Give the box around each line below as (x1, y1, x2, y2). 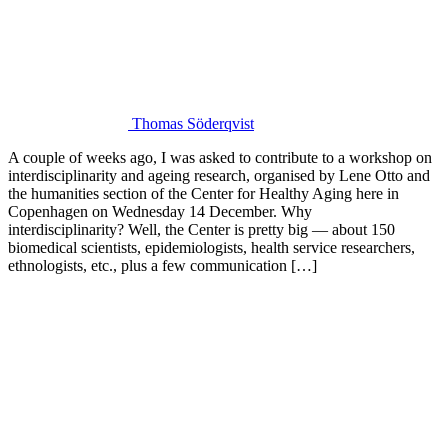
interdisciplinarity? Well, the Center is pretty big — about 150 (8, 221, 395, 239)
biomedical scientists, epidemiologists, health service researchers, (8, 239, 415, 257)
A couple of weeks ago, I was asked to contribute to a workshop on (8, 149, 432, 167)
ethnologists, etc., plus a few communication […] (8, 257, 317, 275)
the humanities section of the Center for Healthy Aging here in (8, 185, 399, 203)
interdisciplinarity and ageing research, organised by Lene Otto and (8, 167, 430, 185)
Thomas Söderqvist (128, 115, 254, 133)
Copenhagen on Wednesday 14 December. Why (8, 203, 312, 221)
